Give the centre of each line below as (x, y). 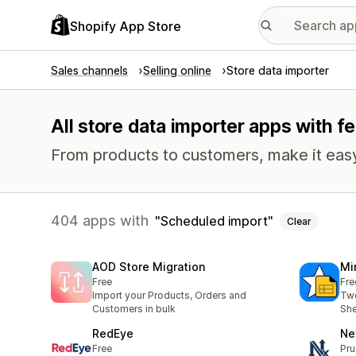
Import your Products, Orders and (169, 296)
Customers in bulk (134, 309)
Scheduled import (214, 221)
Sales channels (89, 70)
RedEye (113, 334)
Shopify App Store (126, 26)
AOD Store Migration (149, 267)
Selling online (177, 70)
